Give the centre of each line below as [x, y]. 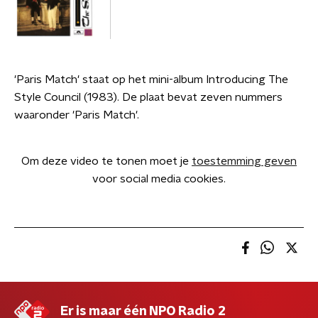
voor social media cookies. [159, 179]
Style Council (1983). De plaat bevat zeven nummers [148, 97]
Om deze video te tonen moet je [106, 161]
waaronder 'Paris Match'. [77, 115]
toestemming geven [244, 161]
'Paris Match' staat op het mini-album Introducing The [151, 79]
